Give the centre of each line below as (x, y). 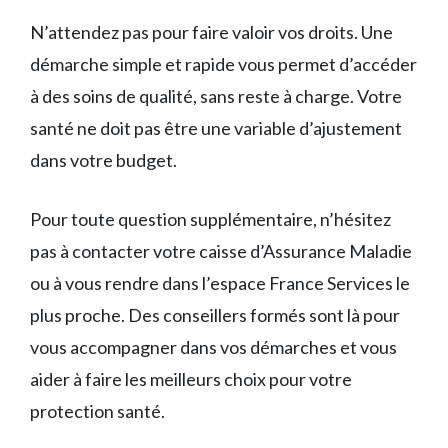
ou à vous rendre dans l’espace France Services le (220, 282)
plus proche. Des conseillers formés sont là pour (215, 314)
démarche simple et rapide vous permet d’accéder (223, 63)
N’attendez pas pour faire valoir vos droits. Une (211, 31)
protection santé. (97, 410)
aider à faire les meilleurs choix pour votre (191, 378)
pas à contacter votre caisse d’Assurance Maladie (221, 250)
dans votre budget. (103, 159)
